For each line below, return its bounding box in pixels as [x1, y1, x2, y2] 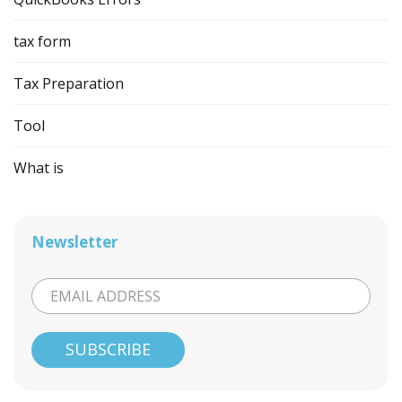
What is [13, 157, 64, 178]
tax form [13, 31, 71, 51]
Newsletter [31, 231, 118, 252]
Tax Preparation [13, 73, 124, 93]
